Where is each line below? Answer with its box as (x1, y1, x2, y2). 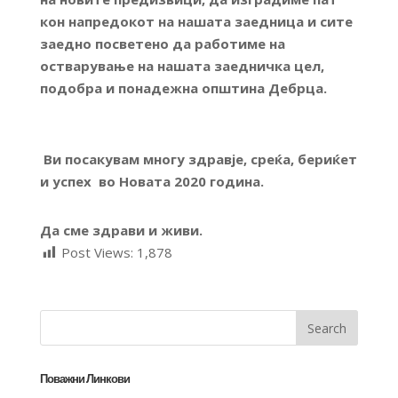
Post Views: (60, 243, 133, 261)
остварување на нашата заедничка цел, (39, 56, 324, 75)
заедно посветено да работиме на (39, 34, 285, 52)
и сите (303, 12, 353, 30)
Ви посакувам (39, 149, 143, 168)
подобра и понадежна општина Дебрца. (39, 78, 327, 97)
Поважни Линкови (39, 370, 130, 386)
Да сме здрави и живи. (39, 220, 203, 239)
